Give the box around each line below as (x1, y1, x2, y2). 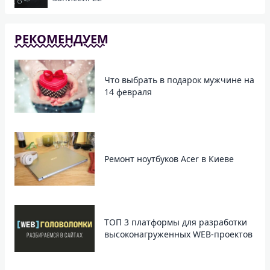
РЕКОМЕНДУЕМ (14, 30, 108, 47)
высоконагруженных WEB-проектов (104, 228, 253, 240)
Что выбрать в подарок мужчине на (104, 74, 255, 86)
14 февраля (104, 86, 152, 98)
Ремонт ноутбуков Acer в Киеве (104, 152, 234, 165)
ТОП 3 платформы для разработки (104, 216, 248, 228)
